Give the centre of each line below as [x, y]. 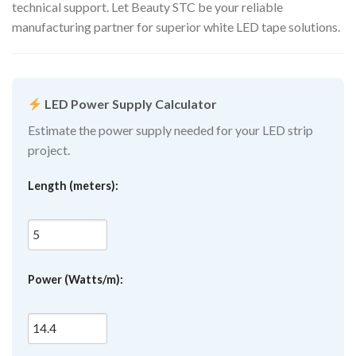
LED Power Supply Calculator [130, 104]
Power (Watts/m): [75, 280]
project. [49, 150]
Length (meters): [73, 186]
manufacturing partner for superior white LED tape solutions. [176, 27]
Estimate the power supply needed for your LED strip [170, 130]
